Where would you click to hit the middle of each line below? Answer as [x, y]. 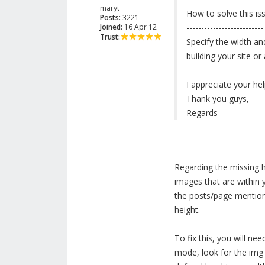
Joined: [111, 27]
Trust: [110, 37]
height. [187, 210]
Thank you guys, [217, 99]
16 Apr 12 [140, 27]
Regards [202, 113]
